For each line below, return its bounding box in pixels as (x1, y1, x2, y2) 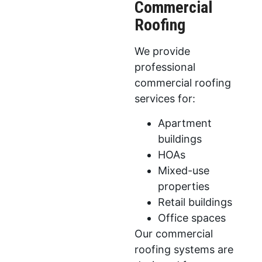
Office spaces (157, 211, 226, 224)
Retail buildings (157, 195, 232, 208)
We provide (134, 45, 190, 58)
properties (157, 180, 209, 192)
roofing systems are (134, 243, 233, 256)
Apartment (157, 116, 212, 129)
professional (134, 61, 195, 74)
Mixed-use (157, 164, 209, 177)
